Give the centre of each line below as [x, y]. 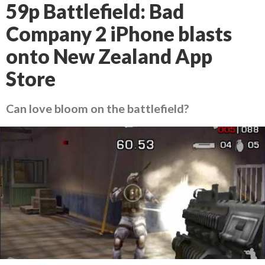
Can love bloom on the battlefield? [98, 108]
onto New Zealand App [109, 56]
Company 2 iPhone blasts [119, 34]
